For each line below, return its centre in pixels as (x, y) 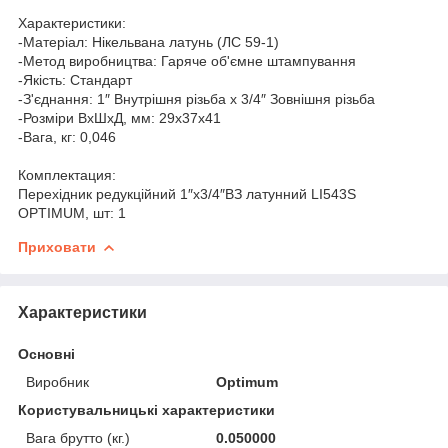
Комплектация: (67, 174)
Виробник (57, 381)
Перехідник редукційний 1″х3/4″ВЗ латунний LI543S (187, 193)
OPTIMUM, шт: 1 (72, 212)
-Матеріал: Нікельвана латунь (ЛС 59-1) (148, 41)
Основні (46, 353)
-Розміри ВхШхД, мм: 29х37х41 (119, 117)
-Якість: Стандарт (75, 79)
